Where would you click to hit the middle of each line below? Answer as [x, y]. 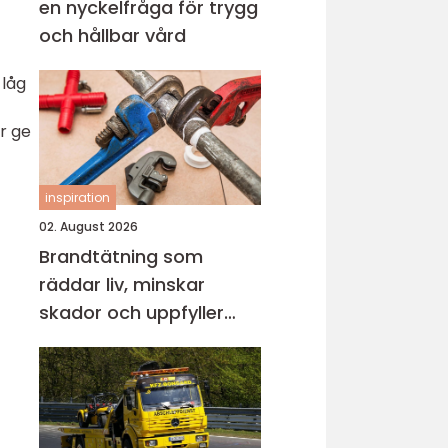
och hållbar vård [112, 35]
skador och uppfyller [131, 312]
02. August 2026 [88, 226]
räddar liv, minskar [122, 284]
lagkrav [72, 340]
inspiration [77, 197]
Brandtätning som [121, 256]
